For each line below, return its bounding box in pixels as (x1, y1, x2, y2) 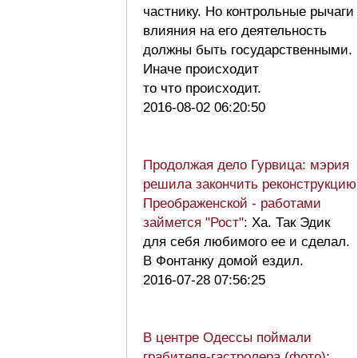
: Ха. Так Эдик (244, 214, 330, 230)
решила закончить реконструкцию (143, 176, 356, 192)
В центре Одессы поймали (143, 329, 312, 345)
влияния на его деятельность (143, 22, 327, 38)
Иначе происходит (143, 61, 259, 77)
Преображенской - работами (143, 195, 321, 211)
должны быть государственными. (143, 42, 352, 58)
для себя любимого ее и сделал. (143, 233, 350, 249)
